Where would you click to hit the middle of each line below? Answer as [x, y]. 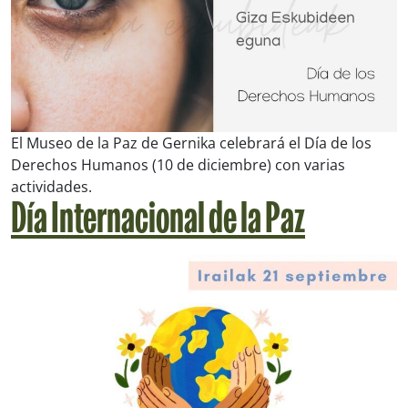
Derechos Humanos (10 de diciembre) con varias [178, 165]
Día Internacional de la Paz [158, 222]
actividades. [51, 187]
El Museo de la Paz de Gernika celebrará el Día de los [191, 143]
